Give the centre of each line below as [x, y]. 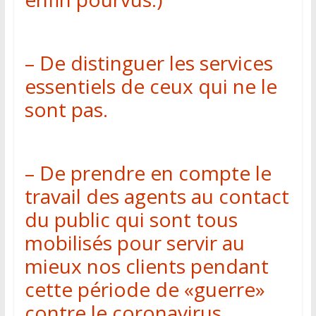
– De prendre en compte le [148, 173]
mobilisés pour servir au [134, 243]
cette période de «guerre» [145, 289]
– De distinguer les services [148, 63]
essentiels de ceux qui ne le [151, 86]
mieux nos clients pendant [146, 266]
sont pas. [66, 109]
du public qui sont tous [131, 219]
